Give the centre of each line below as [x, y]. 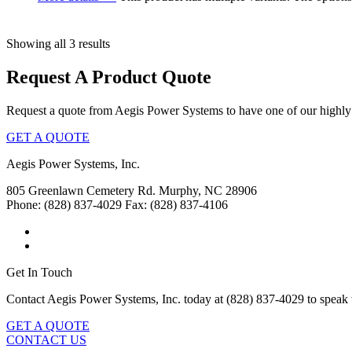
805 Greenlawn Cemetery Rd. [81, 191]
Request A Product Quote [109, 77]
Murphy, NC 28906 [208, 191]
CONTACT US [46, 340]
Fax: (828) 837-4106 [176, 205]
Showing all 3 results [58, 44]
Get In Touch [39, 273]
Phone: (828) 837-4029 [64, 205]
